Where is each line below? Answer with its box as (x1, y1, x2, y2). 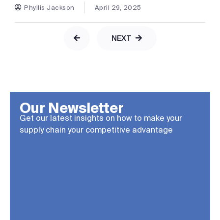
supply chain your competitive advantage (20, 125, 173, 135)
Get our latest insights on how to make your (20, 113, 182, 123)
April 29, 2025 (94, 3, 141, 12)
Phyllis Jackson (24, 3, 75, 12)
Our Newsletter (20, 99, 124, 117)
